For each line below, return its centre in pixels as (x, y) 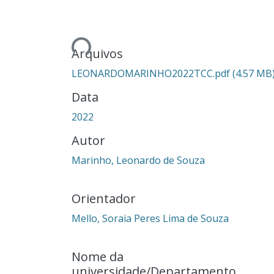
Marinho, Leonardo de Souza (138, 160)
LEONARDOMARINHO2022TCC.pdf (152, 73)
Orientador (104, 198)
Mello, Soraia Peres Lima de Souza (150, 218)
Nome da (98, 256)
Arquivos (97, 53)
